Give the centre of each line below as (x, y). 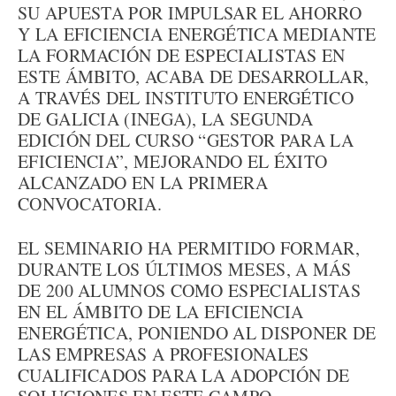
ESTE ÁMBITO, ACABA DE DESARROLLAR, (194, 76)
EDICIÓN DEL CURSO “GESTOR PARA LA (186, 140)
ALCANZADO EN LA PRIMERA (143, 183)
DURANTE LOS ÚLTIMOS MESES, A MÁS (185, 269)
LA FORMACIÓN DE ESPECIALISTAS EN (182, 55)
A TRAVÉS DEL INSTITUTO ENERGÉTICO (186, 98)
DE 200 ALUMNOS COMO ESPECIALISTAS (189, 290)
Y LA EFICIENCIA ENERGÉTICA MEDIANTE (197, 34)
